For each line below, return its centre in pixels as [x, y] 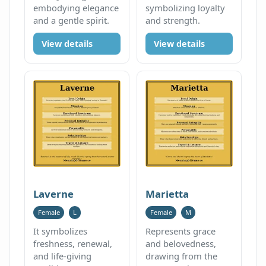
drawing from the [182, 256]
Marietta [167, 194]
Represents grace [181, 231]
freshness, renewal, [73, 243]
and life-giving [63, 256]
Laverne [54, 194]
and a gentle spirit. [72, 20]
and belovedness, [181, 243]
